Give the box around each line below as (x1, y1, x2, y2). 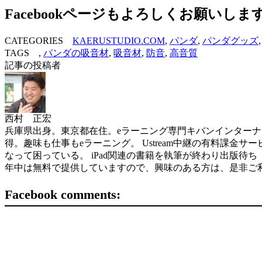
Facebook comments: (5, 187, 120, 202)
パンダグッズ (202, 35, 258, 46)
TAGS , (5, 47, 43, 58)
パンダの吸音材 (43, 47, 109, 58)
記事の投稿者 (5, 60, 61, 70)
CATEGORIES (5, 35, 73, 46)
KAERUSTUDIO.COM (73, 35, 165, 46)
